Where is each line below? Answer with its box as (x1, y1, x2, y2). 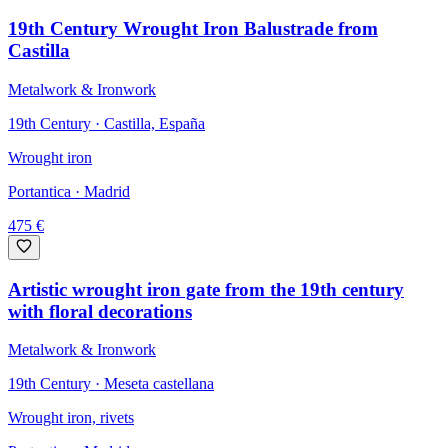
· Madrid (71, 182, 130, 200)
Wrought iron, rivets (8, 409, 134, 427)
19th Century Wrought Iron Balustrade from (8, 18, 378, 40)
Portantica (8, 182, 71, 200)
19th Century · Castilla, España (8, 114, 205, 132)
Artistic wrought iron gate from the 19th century (8, 278, 404, 300)
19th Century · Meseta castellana (8, 375, 214, 393)
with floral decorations (8, 300, 192, 322)
